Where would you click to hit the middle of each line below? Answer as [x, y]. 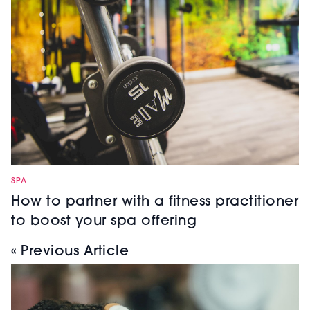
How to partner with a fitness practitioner [155, 202]
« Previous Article [70, 252]
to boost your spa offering [104, 222]
